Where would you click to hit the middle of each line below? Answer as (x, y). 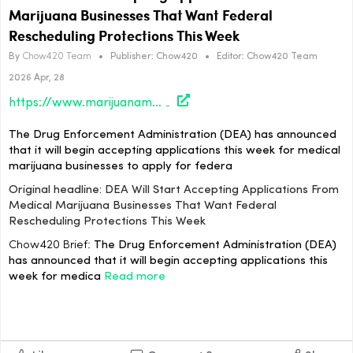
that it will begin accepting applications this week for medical (175, 151)
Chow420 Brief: (50, 246)
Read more (135, 277)
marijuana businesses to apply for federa (121, 167)
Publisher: (132, 56)
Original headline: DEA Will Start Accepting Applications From (174, 191)
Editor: (230, 56)
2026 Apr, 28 (37, 78)
